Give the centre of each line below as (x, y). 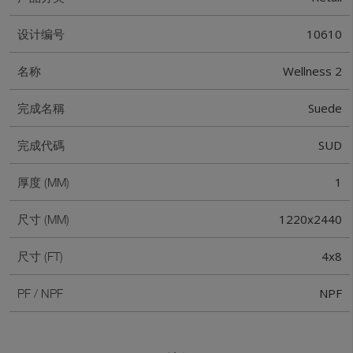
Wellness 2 (312, 71)
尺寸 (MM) (43, 219)
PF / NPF (40, 294)
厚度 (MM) (43, 182)
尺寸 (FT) (40, 256)
